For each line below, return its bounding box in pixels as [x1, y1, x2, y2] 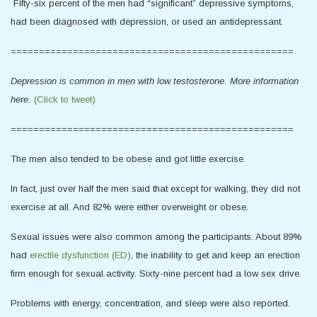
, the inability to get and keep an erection [131, 250, 300, 260]
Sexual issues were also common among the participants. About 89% [11, 231, 302, 242]
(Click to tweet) [34, 94, 96, 105]
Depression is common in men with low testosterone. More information [11, 76, 299, 86]
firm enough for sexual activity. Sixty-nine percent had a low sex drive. [11, 268, 301, 279]
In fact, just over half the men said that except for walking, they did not [11, 183, 300, 194]
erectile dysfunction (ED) [30, 250, 131, 260]
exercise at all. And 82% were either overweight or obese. [11, 202, 248, 212]
